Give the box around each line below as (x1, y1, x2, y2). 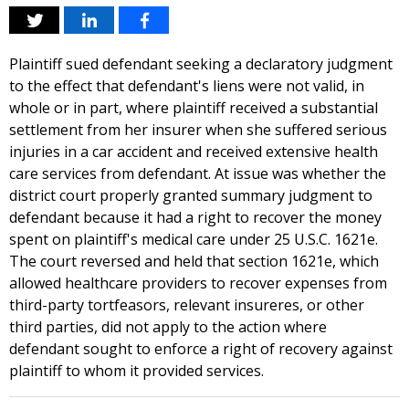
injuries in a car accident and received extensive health (9, 142, 378, 162)
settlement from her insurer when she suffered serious (9, 120, 387, 140)
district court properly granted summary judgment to (9, 185, 372, 205)
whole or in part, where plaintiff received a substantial (9, 98, 378, 118)
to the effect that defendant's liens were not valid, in (9, 76, 364, 96)
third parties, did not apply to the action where (9, 317, 327, 337)
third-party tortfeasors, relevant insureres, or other (9, 295, 364, 315)
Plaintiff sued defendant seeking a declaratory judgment (9, 54, 393, 74)
